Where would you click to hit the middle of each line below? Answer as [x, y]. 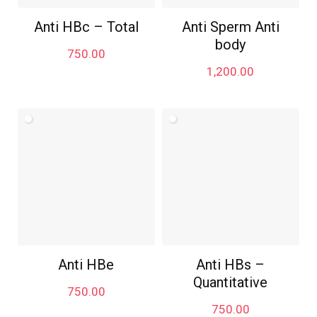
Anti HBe [86, 264]
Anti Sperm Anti [230, 27]
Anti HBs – [231, 264]
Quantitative [231, 282]
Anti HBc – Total [86, 27]
